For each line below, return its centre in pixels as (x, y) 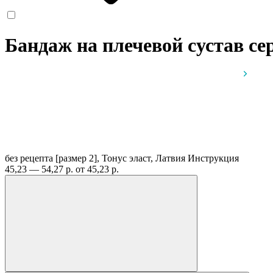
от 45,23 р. (97, 169)
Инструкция (213, 158)
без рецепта (29, 158)
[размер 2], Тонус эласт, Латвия (122, 158)
